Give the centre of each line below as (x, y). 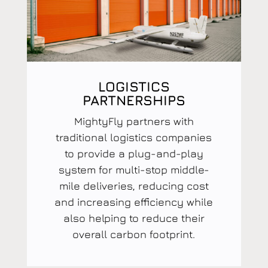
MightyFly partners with (134, 121)
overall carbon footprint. (134, 234)
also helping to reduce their (134, 218)
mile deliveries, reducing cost (134, 185)
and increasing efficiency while (134, 202)
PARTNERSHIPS (134, 100)
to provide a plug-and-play (134, 153)
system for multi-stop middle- (134, 169)
